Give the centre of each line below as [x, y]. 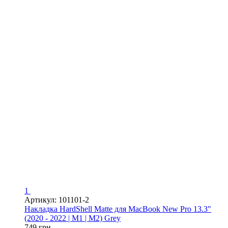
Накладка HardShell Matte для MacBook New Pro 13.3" [118, 209]
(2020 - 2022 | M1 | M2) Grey [73, 218]
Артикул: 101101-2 [57, 199]
